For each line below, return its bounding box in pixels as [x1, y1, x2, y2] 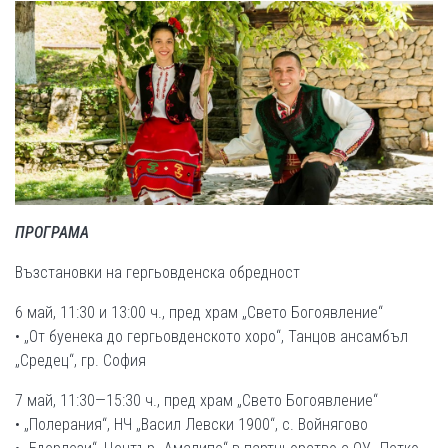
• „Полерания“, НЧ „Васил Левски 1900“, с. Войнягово [15, 414, 368, 434]
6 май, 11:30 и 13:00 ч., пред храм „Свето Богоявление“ [15, 302, 383, 322]
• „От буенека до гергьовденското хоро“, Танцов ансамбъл [15, 326, 408, 346]
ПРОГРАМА [15, 222, 89, 242]
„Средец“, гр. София [15, 350, 146, 370]
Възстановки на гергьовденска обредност [15, 262, 300, 282]
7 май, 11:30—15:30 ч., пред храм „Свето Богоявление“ [15, 390, 378, 410]
